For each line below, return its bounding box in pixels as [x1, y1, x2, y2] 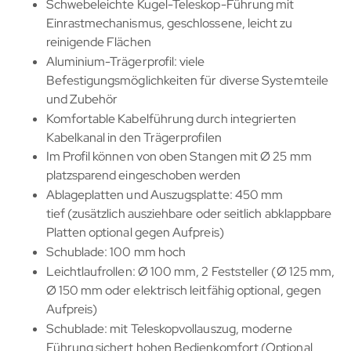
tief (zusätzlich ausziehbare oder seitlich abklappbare [45, 205, 332, 223]
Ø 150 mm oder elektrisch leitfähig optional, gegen [45, 281, 322, 299]
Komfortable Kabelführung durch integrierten [45, 110, 297, 127]
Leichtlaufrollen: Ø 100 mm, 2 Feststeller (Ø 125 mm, [45, 262, 335, 280]
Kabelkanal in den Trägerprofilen [45, 128, 222, 146]
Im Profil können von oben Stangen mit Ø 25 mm [45, 148, 312, 165]
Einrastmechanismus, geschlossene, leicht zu [45, 15, 293, 32]
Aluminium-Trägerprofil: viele [45, 52, 205, 70]
